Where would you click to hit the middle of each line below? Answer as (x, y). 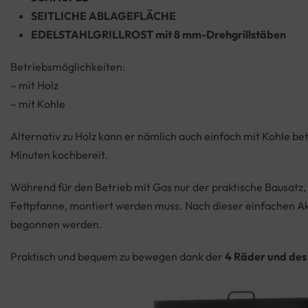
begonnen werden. (56, 224)
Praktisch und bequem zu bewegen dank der (118, 257)
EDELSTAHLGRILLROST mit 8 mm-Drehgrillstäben (158, 35)
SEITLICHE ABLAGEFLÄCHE (103, 16)
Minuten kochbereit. (59, 155)
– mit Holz (34, 86)
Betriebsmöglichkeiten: (68, 67)
